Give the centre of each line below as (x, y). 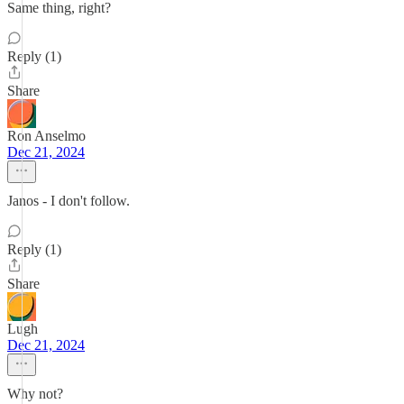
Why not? (35, 394)
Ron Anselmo (46, 136)
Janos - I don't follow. (69, 201)
